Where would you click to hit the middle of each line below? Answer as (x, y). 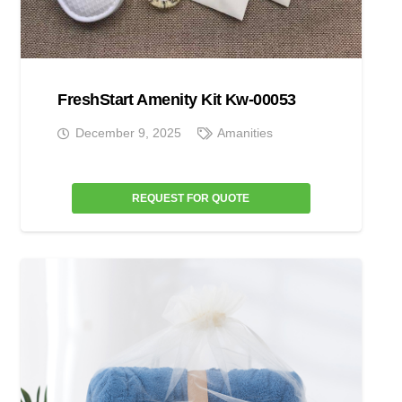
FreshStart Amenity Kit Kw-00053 (177, 100)
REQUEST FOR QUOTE (191, 198)
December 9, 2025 (128, 133)
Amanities (245, 133)
